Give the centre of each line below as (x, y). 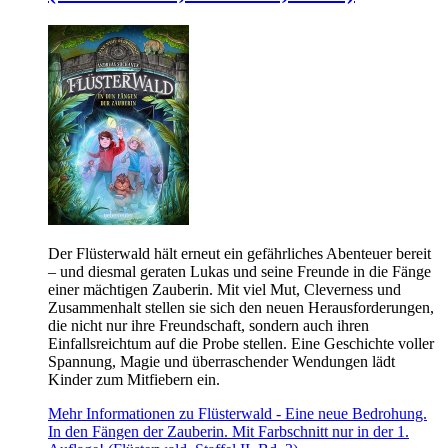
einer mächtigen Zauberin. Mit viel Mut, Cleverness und (224, 289)
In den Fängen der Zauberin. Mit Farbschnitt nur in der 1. (228, 431)
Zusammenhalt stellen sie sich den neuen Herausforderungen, (241, 307)
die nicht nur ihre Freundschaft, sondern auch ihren (208, 325)
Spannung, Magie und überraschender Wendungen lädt (221, 361)
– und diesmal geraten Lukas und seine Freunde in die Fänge (239, 271)
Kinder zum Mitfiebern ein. (134, 379)
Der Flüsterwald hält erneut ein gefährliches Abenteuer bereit (239, 253)
